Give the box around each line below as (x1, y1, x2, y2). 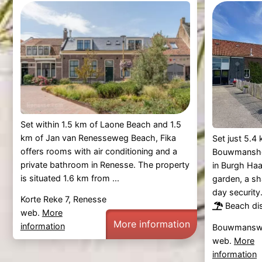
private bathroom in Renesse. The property (20, 160, 189, 170)
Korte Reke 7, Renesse (20, 194, 106, 204)
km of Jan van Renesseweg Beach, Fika (20, 133, 176, 143)
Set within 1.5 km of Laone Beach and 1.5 (20, 119, 181, 130)
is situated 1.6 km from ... (20, 173, 119, 184)
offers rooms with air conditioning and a (20, 146, 177, 157)
